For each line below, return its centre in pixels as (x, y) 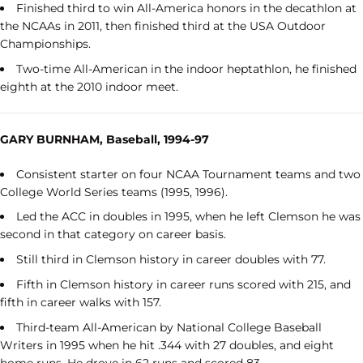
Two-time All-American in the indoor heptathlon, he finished (186, 68)
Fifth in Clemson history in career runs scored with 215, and (184, 284)
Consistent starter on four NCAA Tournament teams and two (188, 174)
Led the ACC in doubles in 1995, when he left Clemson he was (188, 217)
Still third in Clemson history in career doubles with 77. (171, 260)
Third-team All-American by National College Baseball (169, 327)
